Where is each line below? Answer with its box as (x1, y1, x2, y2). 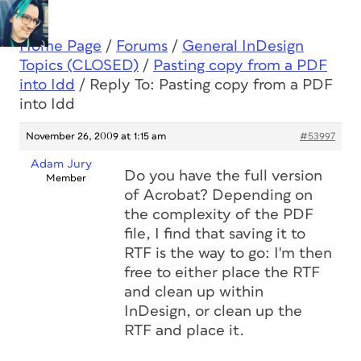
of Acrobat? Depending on (124, 188, 313, 203)
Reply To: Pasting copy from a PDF (89, 77, 333, 93)
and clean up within (124, 284, 263, 300)
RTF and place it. (124, 323, 244, 338)
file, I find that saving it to (124, 226, 305, 242)
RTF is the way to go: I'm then (124, 246, 332, 261)
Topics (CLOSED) (19, 58, 139, 73)
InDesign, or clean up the (124, 304, 302, 319)
